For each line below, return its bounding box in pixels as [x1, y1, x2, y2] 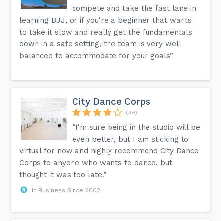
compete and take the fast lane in [72, 3, 197, 13]
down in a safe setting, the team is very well [19, 39, 181, 48]
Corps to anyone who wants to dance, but [19, 158, 173, 167]
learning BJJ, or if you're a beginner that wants [19, 15, 192, 25]
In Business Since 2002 [32, 186, 101, 194]
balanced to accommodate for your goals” [19, 51, 174, 60]
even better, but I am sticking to [72, 134, 189, 144]
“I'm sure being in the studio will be [72, 122, 201, 132]
